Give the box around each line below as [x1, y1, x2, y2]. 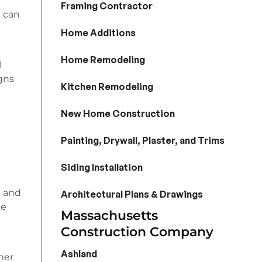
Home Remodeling [60, 54, 145, 66]
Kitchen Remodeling [60, 81, 153, 93]
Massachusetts [60, 208, 158, 224]
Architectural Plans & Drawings [60, 188, 203, 201]
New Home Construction [60, 108, 175, 120]
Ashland [60, 248, 97, 260]
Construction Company [60, 224, 213, 240]
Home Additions [60, 27, 136, 39]
